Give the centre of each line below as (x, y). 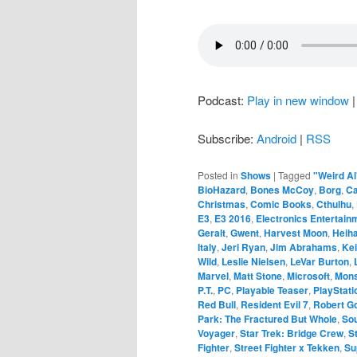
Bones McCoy (282, 189)
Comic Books (281, 204)
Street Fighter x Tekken (287, 347)
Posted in (218, 175)
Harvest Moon (296, 232)
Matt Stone (258, 275)
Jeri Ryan (243, 247)
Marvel (213, 275)
